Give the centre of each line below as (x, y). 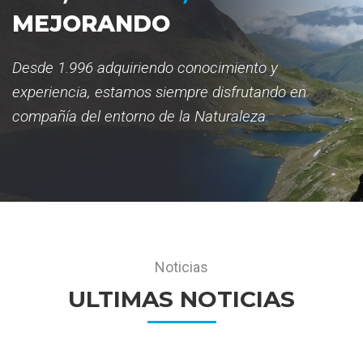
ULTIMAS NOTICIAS (181, 299)
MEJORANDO (91, 23)
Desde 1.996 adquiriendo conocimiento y (145, 67)
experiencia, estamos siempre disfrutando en (159, 92)
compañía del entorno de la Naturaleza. (141, 116)
